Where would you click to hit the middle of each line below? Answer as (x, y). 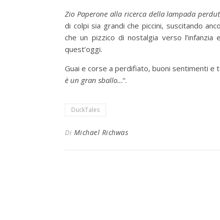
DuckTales (85, 110)
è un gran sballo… (94, 80)
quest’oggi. (83, 49)
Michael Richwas (101, 132)
